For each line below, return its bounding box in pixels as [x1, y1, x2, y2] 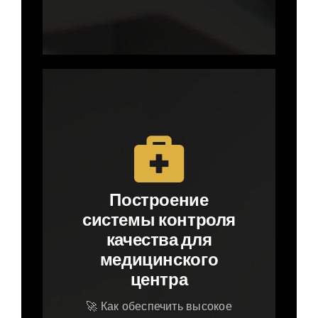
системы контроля [82, 209, 236, 230]
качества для [106, 229, 212, 250]
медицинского [99, 249, 219, 270]
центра [130, 269, 188, 290]
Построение [109, 190, 209, 210]
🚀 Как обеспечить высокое [86, 300, 232, 314]
